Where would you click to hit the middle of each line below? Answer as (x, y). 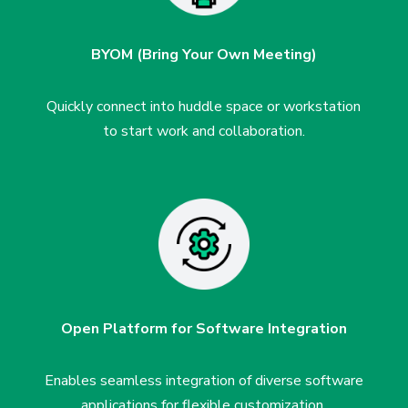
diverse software (309, 381)
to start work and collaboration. (204, 131)
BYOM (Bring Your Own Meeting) (204, 55)
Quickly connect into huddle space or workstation (204, 107)
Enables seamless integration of (149, 381)
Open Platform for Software (164, 329)
